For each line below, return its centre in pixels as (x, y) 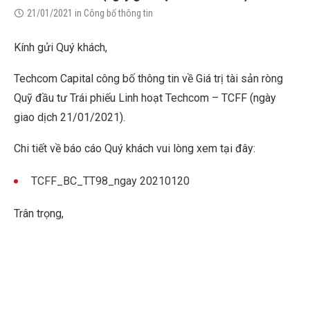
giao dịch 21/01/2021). (70, 118)
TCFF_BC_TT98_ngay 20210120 (110, 181)
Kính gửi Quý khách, (61, 47)
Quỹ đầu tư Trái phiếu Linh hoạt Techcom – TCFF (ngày (145, 98)
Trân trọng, (39, 214)
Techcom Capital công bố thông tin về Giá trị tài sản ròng (148, 79)
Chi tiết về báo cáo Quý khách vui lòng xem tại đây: (135, 149)
